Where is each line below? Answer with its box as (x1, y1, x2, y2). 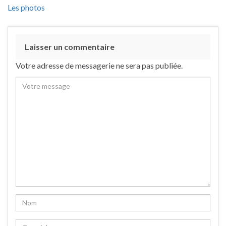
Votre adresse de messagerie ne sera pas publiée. (16, 60, 183, 70)
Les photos (8, 2, 45, 12)
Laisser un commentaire (25, 41, 115, 51)
